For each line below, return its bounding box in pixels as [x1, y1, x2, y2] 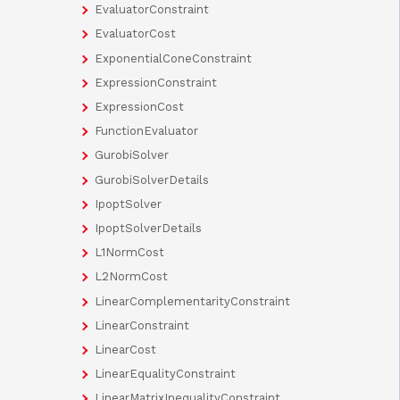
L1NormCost [95, 246, 164, 260]
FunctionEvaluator [95, 124, 198, 138]
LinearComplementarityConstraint [95, 294, 290, 308]
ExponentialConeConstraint [95, 51, 252, 65]
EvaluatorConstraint [95, 3, 209, 17]
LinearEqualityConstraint [95, 367, 236, 381]
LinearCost [95, 342, 156, 356]
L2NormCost [95, 270, 168, 284]
